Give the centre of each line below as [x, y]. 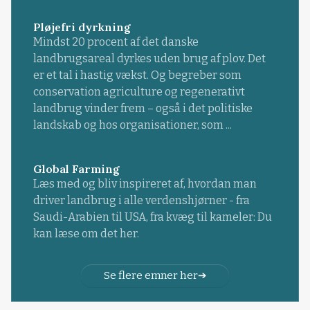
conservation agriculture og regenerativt [139, 92]
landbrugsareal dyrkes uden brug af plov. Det [149, 59]
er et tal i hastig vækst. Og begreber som [137, 75]
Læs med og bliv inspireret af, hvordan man [145, 184]
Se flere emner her [151, 275]
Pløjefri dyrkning [82, 27]
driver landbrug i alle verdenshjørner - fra [141, 201]
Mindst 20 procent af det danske [116, 42]
